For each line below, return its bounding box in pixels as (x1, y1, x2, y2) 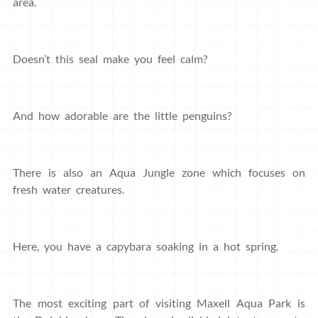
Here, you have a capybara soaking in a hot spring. (13, 239, 278, 253)
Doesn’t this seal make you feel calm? (13, 52, 207, 66)
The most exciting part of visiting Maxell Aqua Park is (13, 296, 305, 310)
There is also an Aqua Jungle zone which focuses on (13, 165, 305, 180)
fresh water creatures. (13, 182, 124, 197)
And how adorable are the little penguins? (13, 109, 231, 123)
